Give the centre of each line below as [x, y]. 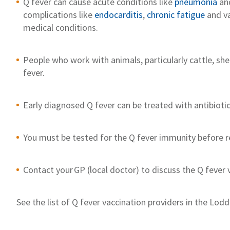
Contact [40, 169]
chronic [162, 14]
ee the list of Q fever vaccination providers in [108, 202]
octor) [127, 169]
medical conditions [60, 27]
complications [51, 14]
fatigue [191, 14]
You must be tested [62, 137]
